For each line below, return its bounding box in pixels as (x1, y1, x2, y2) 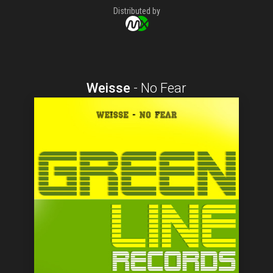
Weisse (87, 80, 130, 96)
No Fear (141, 80, 186, 96)
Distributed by (113, 6, 160, 16)
